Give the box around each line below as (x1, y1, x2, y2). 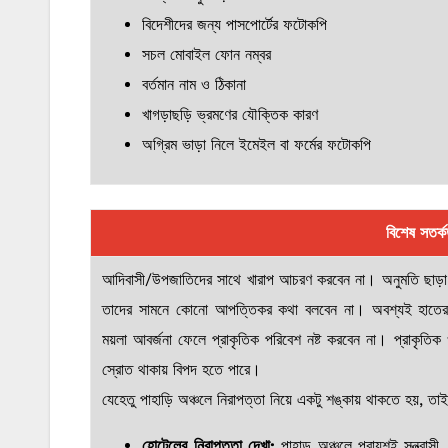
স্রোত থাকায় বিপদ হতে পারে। (102, 360, 262, 380)
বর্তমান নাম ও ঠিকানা (142, 75, 247, 95)
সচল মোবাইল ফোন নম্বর (142, 45, 272, 65)
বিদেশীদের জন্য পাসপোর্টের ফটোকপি (142, 15, 328, 35)
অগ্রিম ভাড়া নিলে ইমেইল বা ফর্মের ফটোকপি (142, 135, 372, 155)
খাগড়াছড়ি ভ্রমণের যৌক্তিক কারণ (142, 105, 319, 125)
